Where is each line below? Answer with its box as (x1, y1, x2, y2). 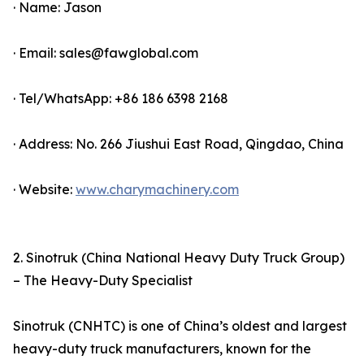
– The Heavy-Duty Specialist (13, 272, 193, 289)
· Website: (13, 181, 76, 198)
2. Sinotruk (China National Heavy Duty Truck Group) (13, 249, 344, 266)
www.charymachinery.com (76, 181, 239, 198)
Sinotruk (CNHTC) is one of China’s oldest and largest (13, 318, 347, 335)
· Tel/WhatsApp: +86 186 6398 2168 (13, 90, 228, 107)
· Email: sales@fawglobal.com (13, 45, 198, 62)
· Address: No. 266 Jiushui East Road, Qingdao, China (13, 136, 344, 153)
